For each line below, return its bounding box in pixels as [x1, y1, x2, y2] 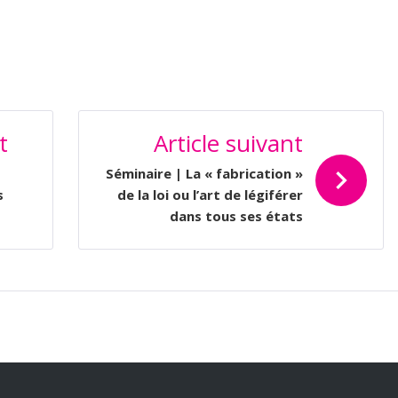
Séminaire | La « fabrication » [106, 164, 303, 182]
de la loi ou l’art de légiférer [117, 186, 303, 203]
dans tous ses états [170, 207, 303, 225]
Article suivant [154, 127, 303, 159]
